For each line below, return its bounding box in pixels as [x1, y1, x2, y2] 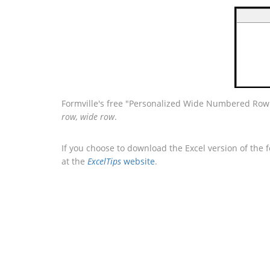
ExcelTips [87, 155, 121, 167]
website [121, 155, 155, 167]
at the [61, 155, 87, 167]
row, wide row [61, 111, 115, 122]
